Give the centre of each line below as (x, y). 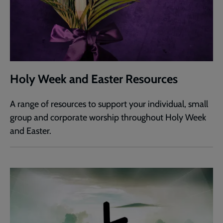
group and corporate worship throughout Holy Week (108, 118)
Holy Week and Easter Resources (94, 79)
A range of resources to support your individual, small (109, 104)
